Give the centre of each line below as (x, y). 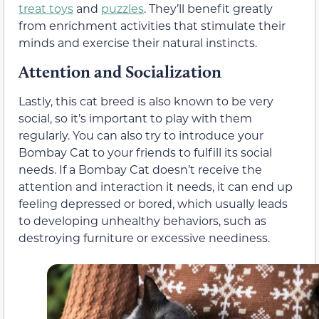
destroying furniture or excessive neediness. (144, 237)
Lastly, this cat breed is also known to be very (146, 100)
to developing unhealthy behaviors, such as (142, 220)
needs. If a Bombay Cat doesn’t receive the (140, 169)
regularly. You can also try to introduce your (141, 135)
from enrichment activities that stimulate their (152, 26)
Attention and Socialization (120, 71)
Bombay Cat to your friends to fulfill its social (145, 152)
